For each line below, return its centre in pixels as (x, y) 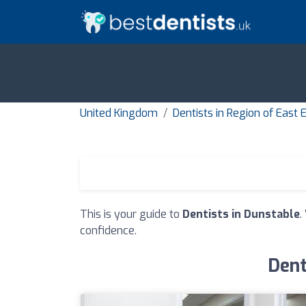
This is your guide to (131, 214)
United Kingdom (119, 113)
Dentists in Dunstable (241, 214)
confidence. (108, 231)
